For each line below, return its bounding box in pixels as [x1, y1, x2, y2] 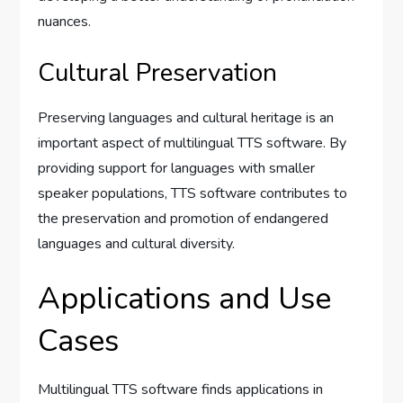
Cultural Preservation [38, 55, 278, 90]
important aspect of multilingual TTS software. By [38, 132, 347, 153]
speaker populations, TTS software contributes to [38, 183, 348, 203]
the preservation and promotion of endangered [38, 208, 329, 228]
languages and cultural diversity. [38, 233, 236, 254]
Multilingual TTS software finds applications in [38, 379, 324, 399]
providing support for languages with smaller [38, 157, 316, 178]
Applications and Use [38, 277, 332, 319]
